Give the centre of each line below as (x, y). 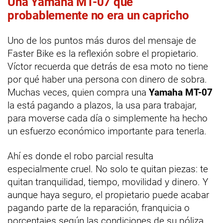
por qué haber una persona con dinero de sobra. (107, 79)
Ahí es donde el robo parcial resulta (80, 156)
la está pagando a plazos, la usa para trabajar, (102, 105)
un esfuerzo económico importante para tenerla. (107, 131)
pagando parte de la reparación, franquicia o (99, 208)
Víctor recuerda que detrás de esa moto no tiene (108, 66)
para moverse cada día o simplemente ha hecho (108, 118)
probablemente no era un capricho (98, 15)
